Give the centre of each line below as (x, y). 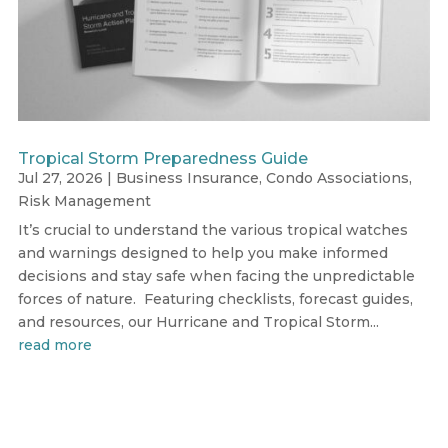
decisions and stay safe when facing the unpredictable (216, 276)
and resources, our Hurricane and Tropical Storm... (198, 322)
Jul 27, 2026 (60, 178)
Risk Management (84, 201)
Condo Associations (337, 178)
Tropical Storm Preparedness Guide (162, 159)
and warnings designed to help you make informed (202, 253)
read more (54, 345)
